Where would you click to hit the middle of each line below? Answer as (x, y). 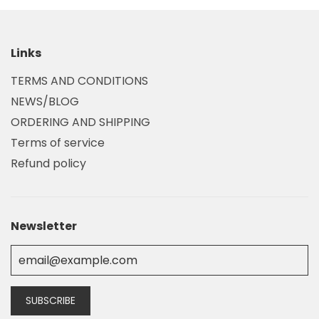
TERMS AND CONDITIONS (79, 81)
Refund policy (48, 163)
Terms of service (58, 143)
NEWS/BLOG (45, 101)
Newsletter (44, 226)
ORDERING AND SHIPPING (80, 122)
